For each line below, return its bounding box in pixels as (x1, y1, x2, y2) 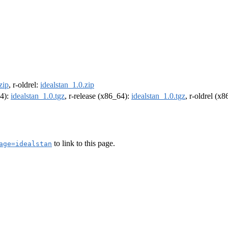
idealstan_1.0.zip (40, 80, 94, 90)
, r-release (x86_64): (65, 92, 131, 101)
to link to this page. (52, 138, 115, 148)
